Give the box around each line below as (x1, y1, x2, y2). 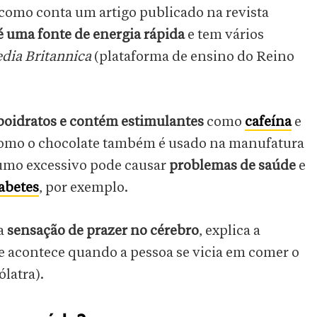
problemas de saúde (169, 158, 296, 173)
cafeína (245, 115, 292, 129)
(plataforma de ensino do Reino (91, 50, 294, 64)
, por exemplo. (39, 180, 131, 195)
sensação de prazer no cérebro (7, 224, 199, 238)
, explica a (199, 224, 260, 238)
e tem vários (185, 28, 264, 42)
